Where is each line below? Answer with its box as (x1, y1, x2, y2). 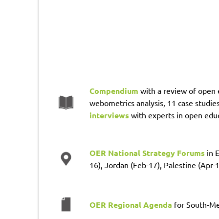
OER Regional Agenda (89, 199, 174, 210)
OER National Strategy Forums (89, 147, 207, 158)
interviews (89, 109, 129, 120)
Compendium (89, 85, 138, 96)
